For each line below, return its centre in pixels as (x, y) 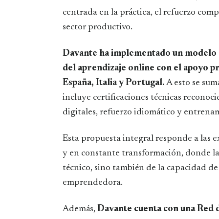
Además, (80, 209)
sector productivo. (98, 27)
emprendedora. (93, 182)
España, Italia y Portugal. (114, 83)
